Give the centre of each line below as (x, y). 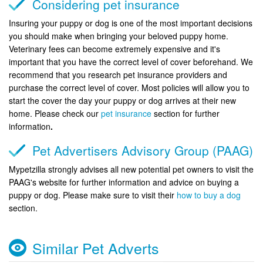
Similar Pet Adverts (96, 247)
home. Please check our (55, 113)
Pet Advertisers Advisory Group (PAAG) (143, 150)
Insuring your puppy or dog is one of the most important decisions (131, 23)
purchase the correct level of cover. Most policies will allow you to (129, 87)
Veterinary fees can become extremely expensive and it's (114, 48)
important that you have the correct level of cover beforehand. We (131, 61)
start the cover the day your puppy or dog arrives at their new (122, 100)
